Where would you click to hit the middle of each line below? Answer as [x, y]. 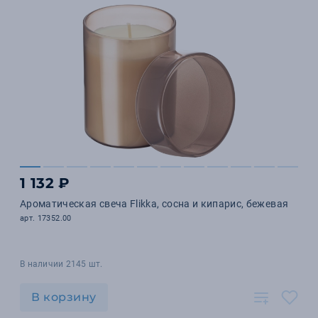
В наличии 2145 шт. [61, 264]
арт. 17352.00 [46, 218]
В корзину [64, 297]
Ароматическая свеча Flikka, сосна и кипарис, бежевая [154, 204]
